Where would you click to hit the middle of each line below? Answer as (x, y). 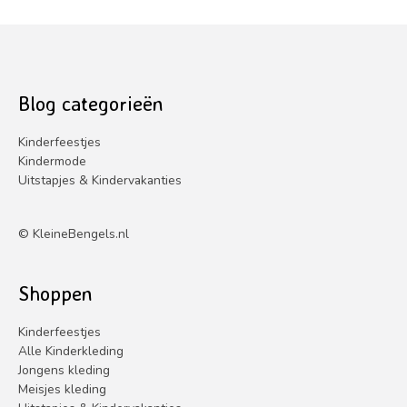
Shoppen (55, 293)
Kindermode (52, 161)
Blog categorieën (91, 104)
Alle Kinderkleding (71, 351)
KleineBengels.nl (81, 234)
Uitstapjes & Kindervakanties (100, 180)
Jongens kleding (64, 370)
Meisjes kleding (62, 389)
